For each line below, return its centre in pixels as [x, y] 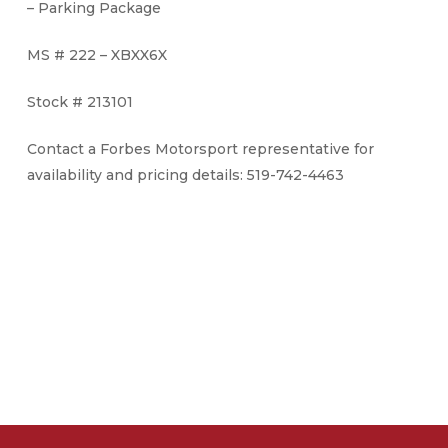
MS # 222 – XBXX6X [96, 54]
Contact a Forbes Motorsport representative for [200, 148]
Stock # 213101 [79, 101]
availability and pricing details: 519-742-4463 [185, 174]
